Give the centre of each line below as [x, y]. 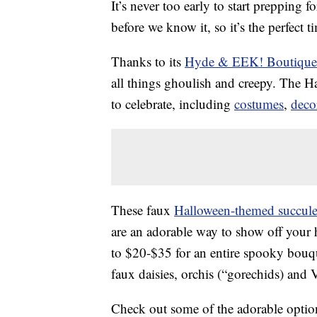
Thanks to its [148, 62]
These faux [143, 210]
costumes [259, 104]
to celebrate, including [173, 104]
